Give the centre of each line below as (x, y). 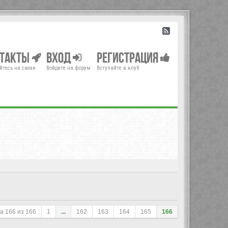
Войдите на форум (68, 68)
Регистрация (129, 58)
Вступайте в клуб (118, 68)
